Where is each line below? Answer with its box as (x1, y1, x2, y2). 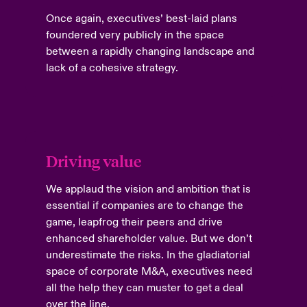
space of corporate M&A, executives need (45, 265, 252, 278)
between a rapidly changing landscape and (45, 45, 254, 58)
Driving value (45, 151, 144, 171)
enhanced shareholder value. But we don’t (45, 232, 252, 245)
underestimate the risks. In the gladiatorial (45, 248, 250, 262)
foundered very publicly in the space (45, 28, 224, 42)
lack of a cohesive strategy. (45, 61, 181, 75)
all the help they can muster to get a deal (45, 281, 243, 295)
